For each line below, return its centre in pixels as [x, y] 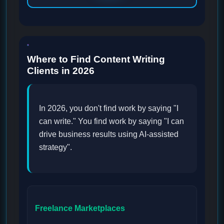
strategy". [55, 147]
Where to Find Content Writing [96, 59]
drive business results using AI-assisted [109, 134]
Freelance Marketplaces [80, 208]
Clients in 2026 [61, 71]
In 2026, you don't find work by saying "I [109, 108]
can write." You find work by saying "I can [111, 121]
